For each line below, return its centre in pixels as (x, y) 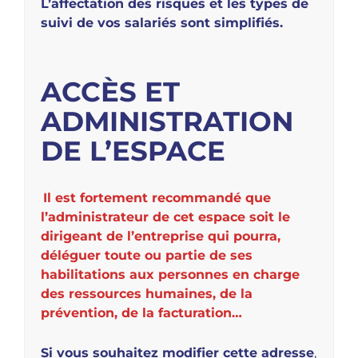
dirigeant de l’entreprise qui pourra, (161, 237)
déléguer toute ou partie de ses (147, 256)
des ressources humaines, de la (147, 294)
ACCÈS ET (110, 92)
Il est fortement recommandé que (157, 198)
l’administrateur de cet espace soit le (165, 217)
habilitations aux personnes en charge (170, 275)
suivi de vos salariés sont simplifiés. (162, 23)
